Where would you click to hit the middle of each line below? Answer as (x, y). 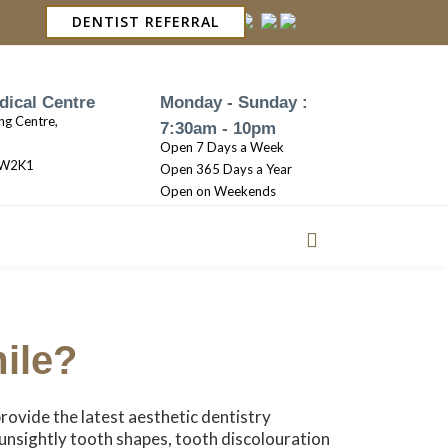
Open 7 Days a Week (222, 147)
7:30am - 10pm (218, 128)
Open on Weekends (218, 191)
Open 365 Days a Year (226, 169)
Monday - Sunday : (234, 102)
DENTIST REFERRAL (146, 22)
